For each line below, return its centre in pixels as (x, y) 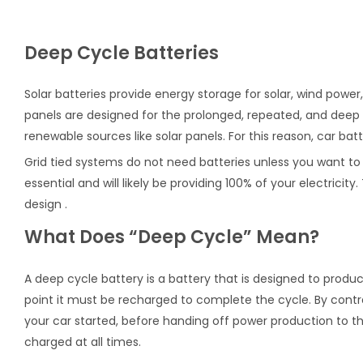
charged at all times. (83, 342)
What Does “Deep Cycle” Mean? (172, 237)
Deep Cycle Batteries (122, 53)
